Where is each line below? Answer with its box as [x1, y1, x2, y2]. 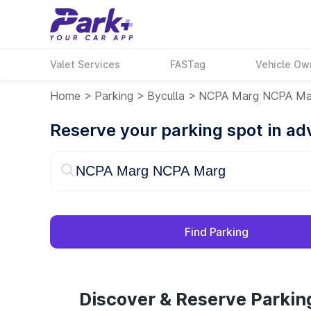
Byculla [147, 89, 185, 103]
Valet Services [50, 58, 120, 70]
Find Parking [185, 225, 249, 239]
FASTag [170, 58, 206, 70]
